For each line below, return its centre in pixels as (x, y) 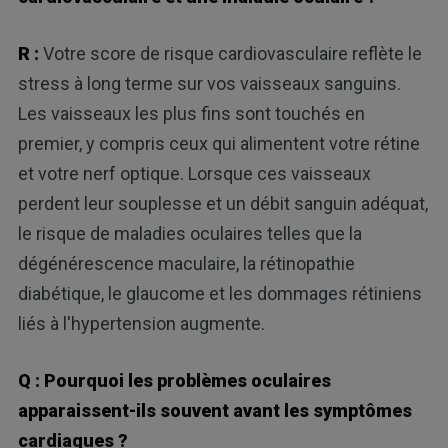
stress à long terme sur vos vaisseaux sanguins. (209, 84)
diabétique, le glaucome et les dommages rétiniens (219, 294)
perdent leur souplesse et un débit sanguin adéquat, (222, 204)
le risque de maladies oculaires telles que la (189, 234)
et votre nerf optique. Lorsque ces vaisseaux (194, 174)
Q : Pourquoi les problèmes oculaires (174, 381)
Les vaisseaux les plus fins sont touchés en (191, 114)
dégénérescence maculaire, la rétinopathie (186, 264)
